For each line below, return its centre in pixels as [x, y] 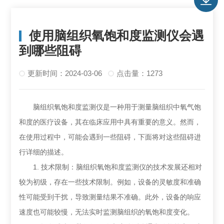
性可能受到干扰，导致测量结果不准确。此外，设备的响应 [110, 197]
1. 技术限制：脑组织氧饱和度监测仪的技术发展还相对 [111, 167]
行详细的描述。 [44, 152]
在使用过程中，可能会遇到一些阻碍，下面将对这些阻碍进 [110, 137]
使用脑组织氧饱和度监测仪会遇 [117, 35]
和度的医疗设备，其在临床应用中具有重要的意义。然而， [110, 122]
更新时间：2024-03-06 [65, 73]
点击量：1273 [139, 73]
